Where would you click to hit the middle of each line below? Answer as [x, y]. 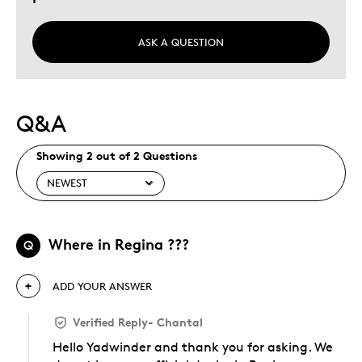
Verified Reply [110, 322]
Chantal [180, 322]
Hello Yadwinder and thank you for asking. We [193, 347]
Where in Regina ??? [119, 243]
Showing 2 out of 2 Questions [117, 156]
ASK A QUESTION [181, 42]
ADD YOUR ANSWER [102, 286]
